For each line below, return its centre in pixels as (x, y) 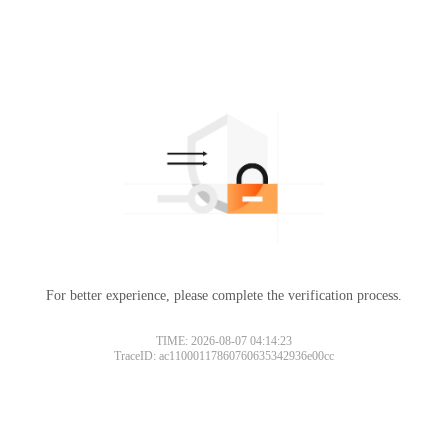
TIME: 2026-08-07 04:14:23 (224, 340)
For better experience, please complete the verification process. (224, 295)
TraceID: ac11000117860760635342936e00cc (224, 355)
